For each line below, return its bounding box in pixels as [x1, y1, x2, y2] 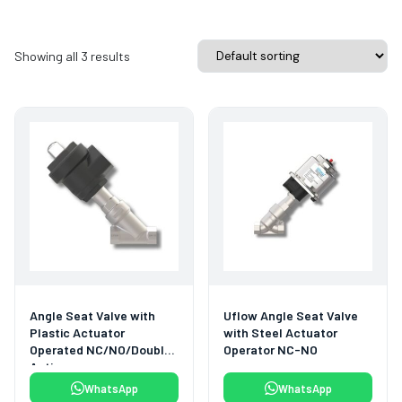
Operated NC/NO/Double [30, 342, 171, 358]
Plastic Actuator [30, 325, 125, 341]
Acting [30, 359, 67, 375]
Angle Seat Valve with [30, 308, 155, 324]
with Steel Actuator [223, 325, 337, 341]
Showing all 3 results [14, 48, 130, 64]
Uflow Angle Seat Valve [223, 308, 358, 324]
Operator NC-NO [223, 342, 318, 358]
